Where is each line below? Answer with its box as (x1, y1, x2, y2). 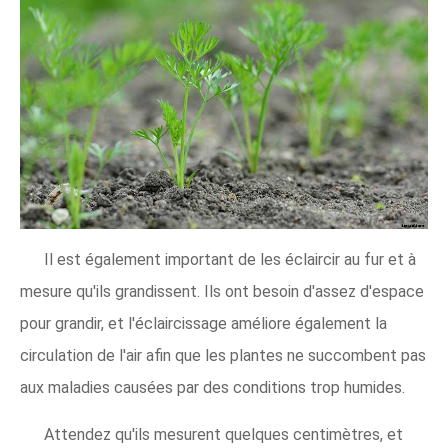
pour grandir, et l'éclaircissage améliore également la (20, 314, 387, 334)
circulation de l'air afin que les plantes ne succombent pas (20, 346, 426, 366)
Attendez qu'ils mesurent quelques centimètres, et (44, 425, 403, 445)
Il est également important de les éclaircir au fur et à (44, 250, 416, 270)
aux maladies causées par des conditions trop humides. (20, 378, 405, 398)
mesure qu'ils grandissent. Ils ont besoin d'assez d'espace (20, 282, 424, 302)
